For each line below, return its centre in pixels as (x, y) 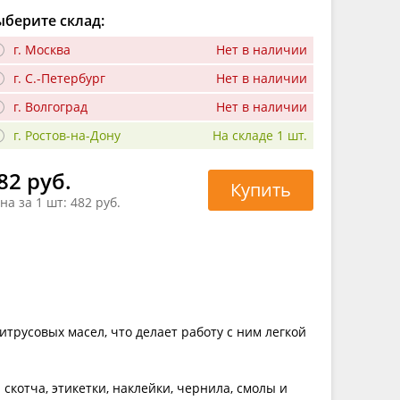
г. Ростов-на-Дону (67, 135)
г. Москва (42, 49)
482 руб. (96, 203)
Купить (261, 189)
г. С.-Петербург (59, 78)
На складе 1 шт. (260, 135)
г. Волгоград (50, 106)
